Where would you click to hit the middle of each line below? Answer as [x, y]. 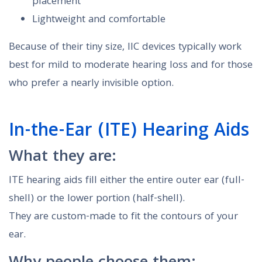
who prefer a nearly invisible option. [91, 84]
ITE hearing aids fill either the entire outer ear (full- [127, 181]
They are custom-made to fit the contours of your [123, 218]
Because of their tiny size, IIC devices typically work [125, 48]
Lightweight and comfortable [99, 20]
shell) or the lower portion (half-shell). [97, 199]
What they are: [63, 158]
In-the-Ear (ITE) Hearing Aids [129, 132]
